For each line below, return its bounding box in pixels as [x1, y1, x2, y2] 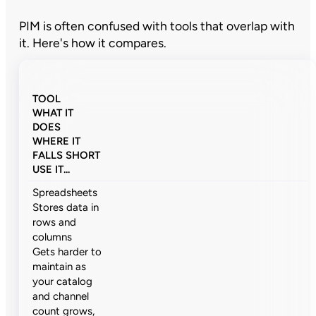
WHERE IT [32, 134, 81, 147]
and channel [32, 290, 90, 303]
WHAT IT [32, 106, 74, 119]
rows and [32, 216, 77, 229]
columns [32, 231, 73, 244]
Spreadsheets [32, 186, 98, 200]
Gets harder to [32, 245, 102, 259]
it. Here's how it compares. [18, 35, 166, 50]
